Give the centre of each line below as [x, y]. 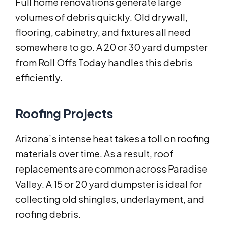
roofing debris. [48, 214]
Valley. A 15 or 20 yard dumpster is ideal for [109, 184]
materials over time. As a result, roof [94, 154]
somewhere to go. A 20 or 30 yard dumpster [111, 47]
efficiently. [39, 78]
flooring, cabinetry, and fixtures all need [103, 32]
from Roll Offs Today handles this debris [104, 63]
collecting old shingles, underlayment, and [110, 199]
